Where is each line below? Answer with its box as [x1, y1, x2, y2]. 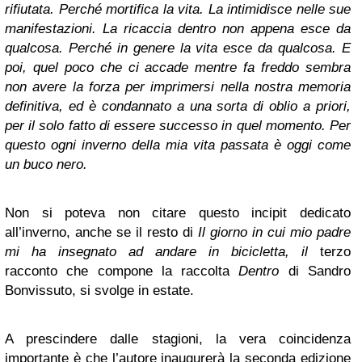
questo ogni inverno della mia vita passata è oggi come [5, 137, 351, 153]
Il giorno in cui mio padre [198, 225, 351, 240]
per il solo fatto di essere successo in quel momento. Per [5, 118, 351, 133]
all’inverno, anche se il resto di [5, 225, 198, 240]
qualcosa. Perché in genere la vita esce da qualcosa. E [5, 40, 351, 56]
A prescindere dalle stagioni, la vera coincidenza [5, 331, 351, 347]
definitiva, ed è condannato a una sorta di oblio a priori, [5, 99, 351, 114]
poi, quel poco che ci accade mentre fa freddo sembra [5, 60, 351, 75]
